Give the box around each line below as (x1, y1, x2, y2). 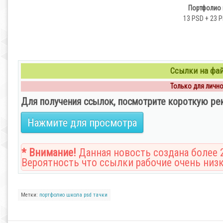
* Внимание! (21, 146, 76, 159)
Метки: (21, 192, 39, 198)
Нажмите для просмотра (27, 116, 137, 129)
